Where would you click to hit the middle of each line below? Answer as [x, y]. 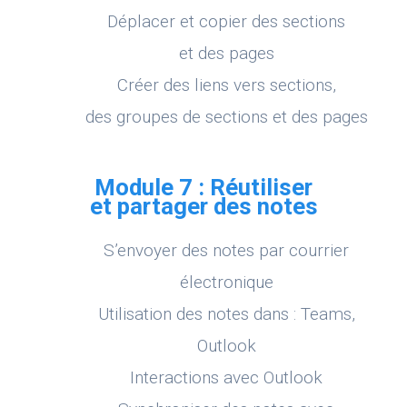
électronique [226, 283]
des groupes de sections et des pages [226, 117]
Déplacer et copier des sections [226, 22]
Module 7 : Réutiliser [203, 188]
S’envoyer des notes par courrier [226, 251]
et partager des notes [203, 207]
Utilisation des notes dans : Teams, [226, 314]
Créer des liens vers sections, [226, 85]
